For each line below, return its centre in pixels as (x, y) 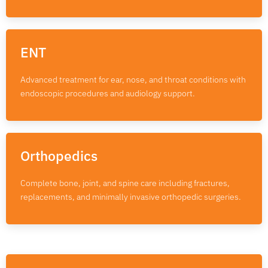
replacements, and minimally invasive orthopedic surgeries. (131, 197)
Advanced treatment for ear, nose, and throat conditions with (133, 79)
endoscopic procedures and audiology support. (108, 93)
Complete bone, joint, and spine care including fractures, (125, 183)
